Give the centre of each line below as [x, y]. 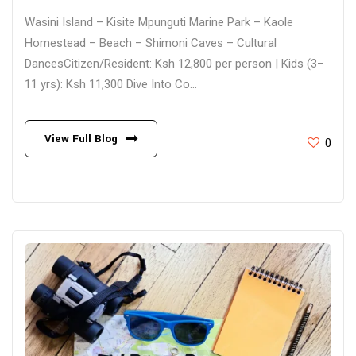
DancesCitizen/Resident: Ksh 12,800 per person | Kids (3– [174, 64]
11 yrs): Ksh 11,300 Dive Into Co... [111, 85]
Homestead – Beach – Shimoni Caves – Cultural [151, 43]
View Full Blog [81, 139]
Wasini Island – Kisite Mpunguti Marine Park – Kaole [159, 23]
